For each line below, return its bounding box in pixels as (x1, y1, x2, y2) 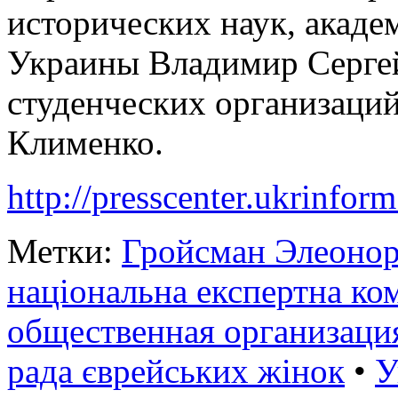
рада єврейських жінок (7, 351, 345, 390)
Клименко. (7, 123, 163, 162)
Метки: (7, 231, 122, 270)
